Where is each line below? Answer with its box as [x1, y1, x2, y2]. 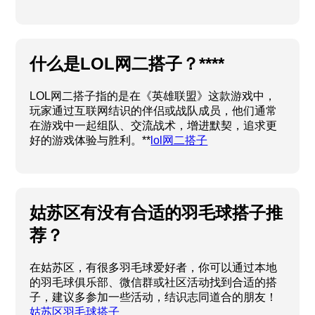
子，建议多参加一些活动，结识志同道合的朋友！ [30, 290, 278, 303]
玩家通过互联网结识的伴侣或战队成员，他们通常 [30, 105, 278, 117]
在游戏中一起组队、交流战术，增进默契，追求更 [30, 120, 278, 132]
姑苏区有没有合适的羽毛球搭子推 [30, 203, 283, 223]
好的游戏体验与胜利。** [30, 134, 151, 147]
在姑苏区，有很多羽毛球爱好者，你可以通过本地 [30, 261, 278, 274]
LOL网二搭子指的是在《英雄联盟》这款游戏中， [30, 90, 276, 103]
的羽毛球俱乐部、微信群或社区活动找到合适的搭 [30, 276, 278, 288]
